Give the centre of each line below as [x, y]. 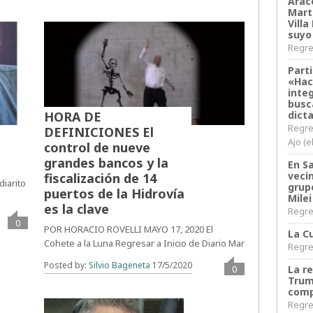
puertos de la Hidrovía [114, 194]
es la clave [76, 209]
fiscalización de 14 [100, 179]
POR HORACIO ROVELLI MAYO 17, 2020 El [128, 230]
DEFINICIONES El [99, 132]
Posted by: [66, 265]
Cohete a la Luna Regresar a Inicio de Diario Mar [144, 243]
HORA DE [72, 117]
